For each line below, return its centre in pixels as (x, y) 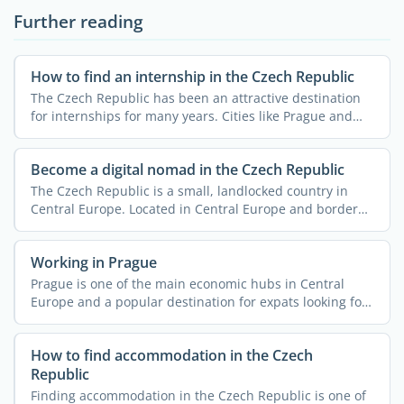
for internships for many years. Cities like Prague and (191, 116)
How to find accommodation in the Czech (171, 356)
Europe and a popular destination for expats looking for (198, 302)
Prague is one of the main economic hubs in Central (187, 284)
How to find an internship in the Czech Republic (192, 77)
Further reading (78, 22)
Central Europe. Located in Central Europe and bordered (202, 209)
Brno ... (52, 134)
